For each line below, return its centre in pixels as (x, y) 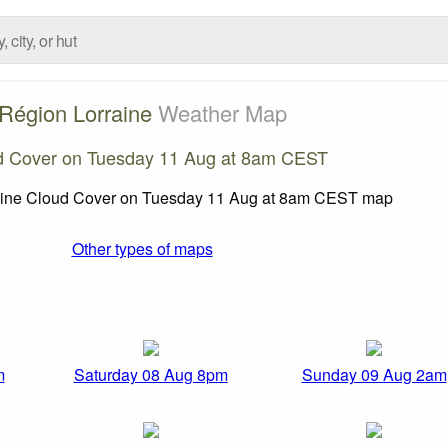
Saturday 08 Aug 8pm (150, 375)
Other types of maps (142, 248)
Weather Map (222, 112)
